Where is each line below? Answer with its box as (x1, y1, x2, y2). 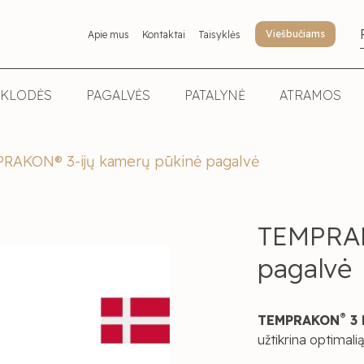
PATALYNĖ (184, 86, 245, 103)
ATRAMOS (279, 86, 341, 103)
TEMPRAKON (258, 312, 340, 328)
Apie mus (87, 28, 129, 41)
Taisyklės (197, 28, 240, 41)
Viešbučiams (265, 28, 325, 40)
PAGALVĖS (86, 86, 150, 103)
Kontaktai (141, 28, 185, 41)
